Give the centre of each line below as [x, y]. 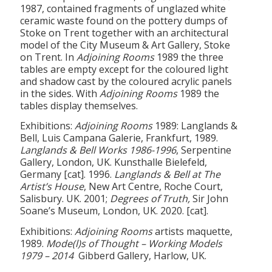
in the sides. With [60, 93]
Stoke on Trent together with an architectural [124, 32]
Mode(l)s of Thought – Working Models [134, 243]
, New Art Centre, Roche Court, [154, 187]
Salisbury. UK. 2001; [65, 199]
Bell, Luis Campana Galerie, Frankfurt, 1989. [119, 138]
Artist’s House [52, 187]
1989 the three [189, 57]
